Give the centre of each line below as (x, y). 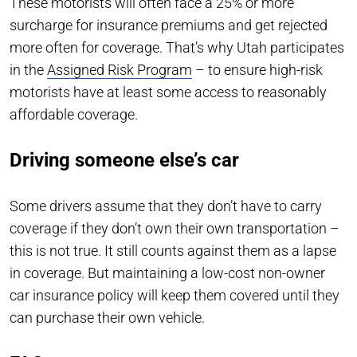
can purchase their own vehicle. (109, 317)
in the (28, 69)
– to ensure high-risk (257, 69)
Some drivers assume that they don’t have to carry (166, 206)
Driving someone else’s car (124, 160)
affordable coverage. (75, 114)
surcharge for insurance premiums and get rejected (169, 25)
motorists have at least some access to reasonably (168, 92)
